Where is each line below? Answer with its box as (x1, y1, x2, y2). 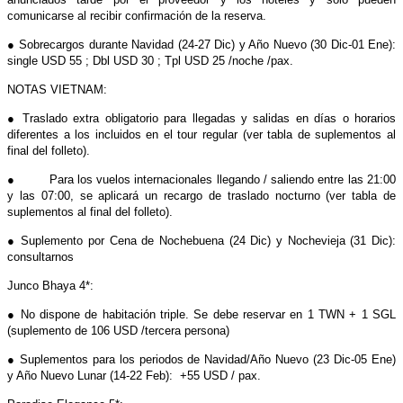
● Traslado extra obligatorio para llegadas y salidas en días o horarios (7, 111, 396, 125)
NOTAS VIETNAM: (7, 82, 107, 96)
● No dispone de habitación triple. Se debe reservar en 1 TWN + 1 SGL (7, 307, 396, 321)
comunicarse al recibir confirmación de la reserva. (7, 8, 266, 22)
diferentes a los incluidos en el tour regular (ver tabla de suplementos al (7, 127, 396, 141)
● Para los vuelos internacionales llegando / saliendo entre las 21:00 (7, 172, 396, 186)
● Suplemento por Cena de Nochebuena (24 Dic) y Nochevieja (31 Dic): (7, 233, 396, 247)
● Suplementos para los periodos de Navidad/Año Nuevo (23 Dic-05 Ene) (7, 352, 396, 366)
